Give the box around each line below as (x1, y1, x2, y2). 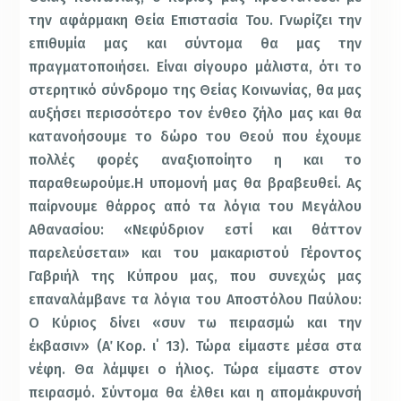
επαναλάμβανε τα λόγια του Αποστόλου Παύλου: (29, 291, 363, 309)
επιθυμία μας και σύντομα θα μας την (29, 35, 363, 53)
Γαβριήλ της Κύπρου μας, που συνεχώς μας (29, 268, 363, 286)
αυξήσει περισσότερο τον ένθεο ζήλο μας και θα (29, 105, 363, 123)
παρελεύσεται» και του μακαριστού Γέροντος (29, 244, 363, 262)
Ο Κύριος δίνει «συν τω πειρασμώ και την (29, 314, 363, 332)
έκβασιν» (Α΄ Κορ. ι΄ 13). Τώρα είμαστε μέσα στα (29, 337, 363, 355)
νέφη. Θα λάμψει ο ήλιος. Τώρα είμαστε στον (29, 361, 363, 379)
